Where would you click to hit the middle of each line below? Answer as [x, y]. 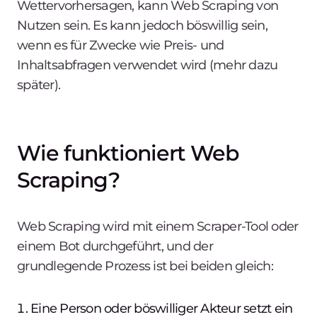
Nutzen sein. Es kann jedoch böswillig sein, [142, 25]
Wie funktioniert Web [128, 153]
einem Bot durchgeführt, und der [115, 246]
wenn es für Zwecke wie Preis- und [121, 45]
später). [39, 85]
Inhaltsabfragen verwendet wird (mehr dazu [148, 65]
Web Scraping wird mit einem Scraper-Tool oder [158, 226]
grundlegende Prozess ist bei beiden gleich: [145, 266]
